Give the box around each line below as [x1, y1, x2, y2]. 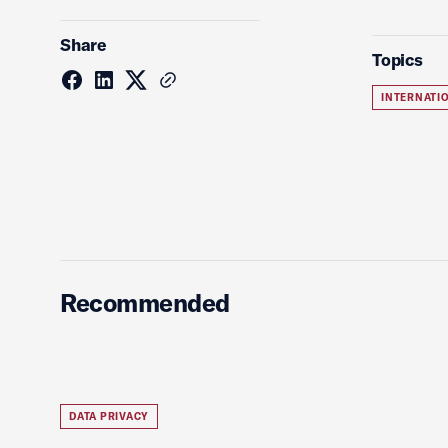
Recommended [60, 287, 230, 318]
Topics [372, 49, 423, 70]
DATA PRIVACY [69, 410, 149, 423]
